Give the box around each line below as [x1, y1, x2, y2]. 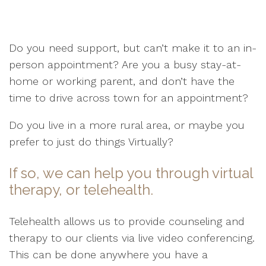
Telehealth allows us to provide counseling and [9, 215, 245, 227]
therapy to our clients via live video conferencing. [9, 232, 255, 244]
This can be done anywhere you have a [9, 248, 208, 261]
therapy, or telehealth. [9, 181, 153, 198]
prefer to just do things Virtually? [9, 135, 173, 148]
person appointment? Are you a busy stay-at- [9, 58, 241, 71]
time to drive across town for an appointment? [9, 91, 248, 104]
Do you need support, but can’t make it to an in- [9, 42, 256, 54]
